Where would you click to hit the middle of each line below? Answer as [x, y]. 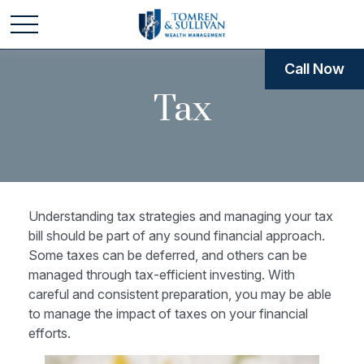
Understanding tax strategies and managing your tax [181, 216]
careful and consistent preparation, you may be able [180, 294]
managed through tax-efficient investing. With [162, 275]
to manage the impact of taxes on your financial [168, 314]
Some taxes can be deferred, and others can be [168, 255]
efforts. [50, 333]
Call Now [314, 69]
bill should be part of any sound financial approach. [177, 236]
